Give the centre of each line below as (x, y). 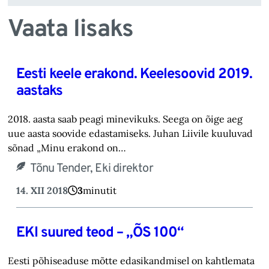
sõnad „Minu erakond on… (67, 147)
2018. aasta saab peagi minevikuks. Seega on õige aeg (125, 119)
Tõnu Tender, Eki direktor (91, 168)
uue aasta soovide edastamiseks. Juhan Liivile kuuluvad (131, 133)
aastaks (39, 92)
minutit (99, 190)
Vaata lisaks (71, 30)
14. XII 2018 (42, 190)
